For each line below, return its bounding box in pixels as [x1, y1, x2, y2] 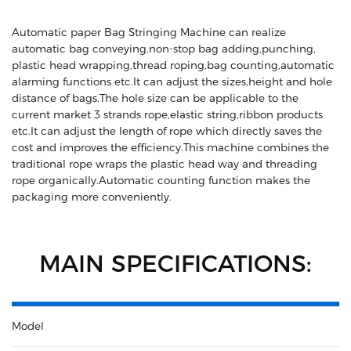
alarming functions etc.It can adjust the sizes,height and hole [12, 75, 332, 89]
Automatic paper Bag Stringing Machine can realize [12, 26, 286, 39]
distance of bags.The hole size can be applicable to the [12, 92, 299, 105]
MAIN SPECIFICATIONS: [39, 249, 312, 279]
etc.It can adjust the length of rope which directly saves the [12, 125, 322, 138]
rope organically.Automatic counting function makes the [12, 174, 310, 187]
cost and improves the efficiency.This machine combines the [12, 141, 329, 154]
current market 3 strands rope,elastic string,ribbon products [12, 108, 323, 121]
